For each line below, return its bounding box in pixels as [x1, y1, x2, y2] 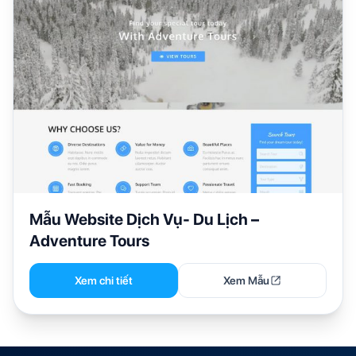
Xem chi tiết [75, 274, 133, 287]
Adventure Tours [29, 231, 149, 250]
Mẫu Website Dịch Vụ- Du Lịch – [29, 210, 259, 229]
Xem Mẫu [222, 274, 269, 287]
